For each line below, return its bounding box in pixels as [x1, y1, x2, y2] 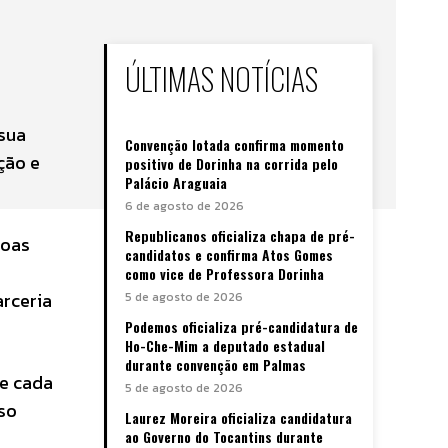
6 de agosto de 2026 [125, 196, 244, 215]
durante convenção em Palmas [125, 353, 306, 375]
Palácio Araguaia [125, 171, 227, 193]
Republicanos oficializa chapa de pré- [125, 224, 355, 246]
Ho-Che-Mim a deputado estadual [125, 334, 325, 356]
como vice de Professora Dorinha [125, 262, 324, 284]
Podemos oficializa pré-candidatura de [125, 315, 358, 337]
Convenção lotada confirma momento [125, 133, 344, 155]
